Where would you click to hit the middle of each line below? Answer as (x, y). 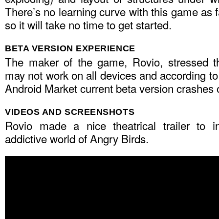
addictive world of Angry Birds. (77, 138)
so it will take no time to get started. (88, 24)
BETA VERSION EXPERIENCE (70, 48)
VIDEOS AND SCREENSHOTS (70, 112)
